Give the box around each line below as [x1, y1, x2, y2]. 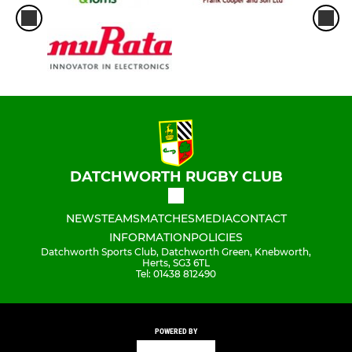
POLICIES [191, 230, 243, 245]
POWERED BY [155, 327, 197, 336]
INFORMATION [109, 230, 191, 245]
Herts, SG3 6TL [142, 257, 210, 269]
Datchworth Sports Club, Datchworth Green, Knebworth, [41, 246, 311, 258]
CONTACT [232, 211, 287, 226]
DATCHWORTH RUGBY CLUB [69, 168, 283, 186]
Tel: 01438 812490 [136, 268, 216, 280]
